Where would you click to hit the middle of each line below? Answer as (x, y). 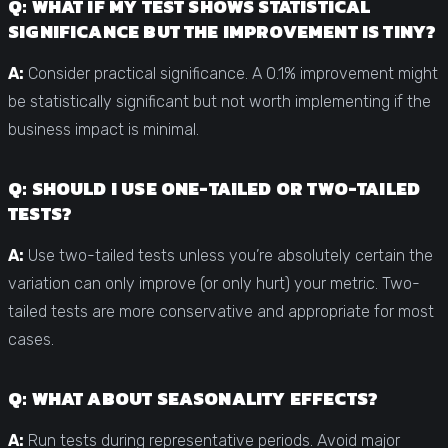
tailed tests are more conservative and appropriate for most (221, 311)
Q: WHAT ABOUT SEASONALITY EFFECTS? (193, 398)
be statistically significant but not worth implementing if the (219, 101)
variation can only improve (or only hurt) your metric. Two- (214, 283)
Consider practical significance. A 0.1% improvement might (231, 73)
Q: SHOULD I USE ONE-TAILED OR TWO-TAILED (214, 188)
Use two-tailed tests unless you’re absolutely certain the (228, 255)
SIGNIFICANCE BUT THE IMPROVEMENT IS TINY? (222, 31)
